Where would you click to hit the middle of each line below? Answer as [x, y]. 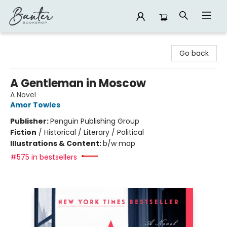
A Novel [23, 95]
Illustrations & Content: [56, 143]
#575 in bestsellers [44, 157]
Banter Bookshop [37, 42]
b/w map [119, 143]
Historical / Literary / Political [94, 132]
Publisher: [30, 121]
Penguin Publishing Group [95, 121]
